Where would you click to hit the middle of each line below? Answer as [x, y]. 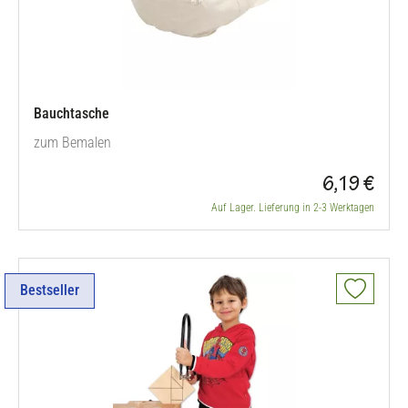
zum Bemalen [72, 143]
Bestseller [50, 291]
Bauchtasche [71, 113]
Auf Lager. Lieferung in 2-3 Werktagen [293, 208]
